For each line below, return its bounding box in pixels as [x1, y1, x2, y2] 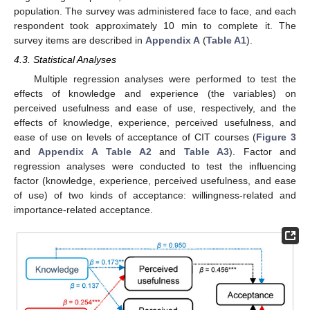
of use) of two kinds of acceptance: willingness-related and [14, 190, 296, 201]
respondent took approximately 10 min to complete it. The [14, 19, 296, 31]
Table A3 [183, 146, 230, 158]
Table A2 [106, 146, 152, 158]
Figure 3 [256, 131, 297, 143]
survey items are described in [14, 34, 145, 46]
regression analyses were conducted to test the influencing [14, 161, 296, 172]
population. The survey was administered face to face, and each [14, 5, 296, 17]
